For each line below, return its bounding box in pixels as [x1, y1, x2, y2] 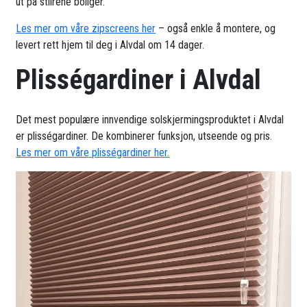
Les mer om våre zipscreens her [16, 21, 156, 35]
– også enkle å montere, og [156, 21, 276, 35]
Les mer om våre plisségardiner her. [16, 145, 170, 159]
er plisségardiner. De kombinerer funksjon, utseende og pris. [16, 129, 273, 143]
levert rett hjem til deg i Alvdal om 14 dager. [16, 38, 205, 51]
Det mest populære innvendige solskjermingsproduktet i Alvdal [16, 112, 284, 126]
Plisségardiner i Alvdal [16, 63, 262, 96]
